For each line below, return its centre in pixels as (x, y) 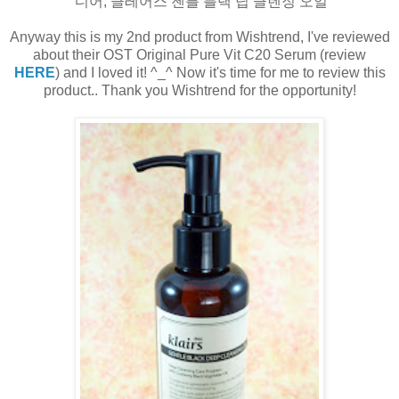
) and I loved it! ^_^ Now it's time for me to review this (220, 73)
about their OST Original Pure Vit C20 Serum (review (199, 55)
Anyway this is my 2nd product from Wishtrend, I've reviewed (199, 37)
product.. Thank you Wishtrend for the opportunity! (199, 91)
